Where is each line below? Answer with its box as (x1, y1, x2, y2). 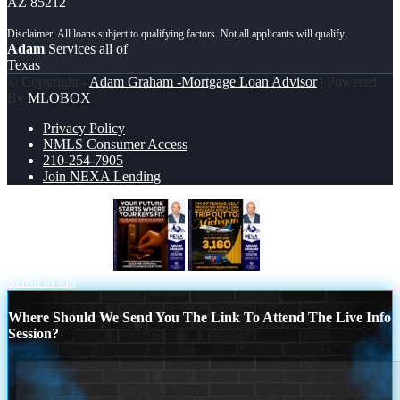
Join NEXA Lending (43, 168, 161, 184)
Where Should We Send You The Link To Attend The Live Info (8, 310, 391, 326)
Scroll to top (7, 273, 76, 289)
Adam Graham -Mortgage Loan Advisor (89, 73, 317, 89)
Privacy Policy (43, 120, 125, 136)
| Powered (317, 73, 377, 89)
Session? (8, 326, 59, 342)
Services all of (45, 40, 128, 56)
